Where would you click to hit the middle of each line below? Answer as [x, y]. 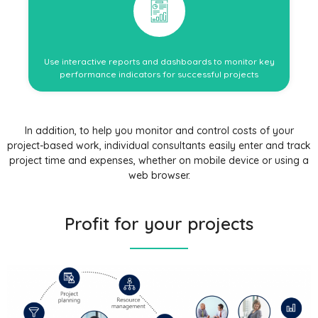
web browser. [159, 176]
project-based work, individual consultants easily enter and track [159, 146]
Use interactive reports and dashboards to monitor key [159, 62]
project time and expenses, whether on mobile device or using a [159, 161]
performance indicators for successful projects [159, 75]
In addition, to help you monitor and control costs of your [159, 131]
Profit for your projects [159, 224]
